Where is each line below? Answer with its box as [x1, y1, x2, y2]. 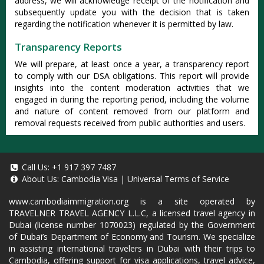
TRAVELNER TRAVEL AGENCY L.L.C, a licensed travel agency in [9, 207, 255, 219]
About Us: [19, 173, 61, 184]
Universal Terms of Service [127, 173, 229, 184]
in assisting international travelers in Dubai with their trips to [9, 243, 255, 254]
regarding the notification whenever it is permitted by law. [15, 18, 233, 29]
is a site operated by [128, 196, 255, 207]
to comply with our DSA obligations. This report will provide [15, 70, 249, 81]
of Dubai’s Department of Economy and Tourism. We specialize [9, 231, 255, 242]
